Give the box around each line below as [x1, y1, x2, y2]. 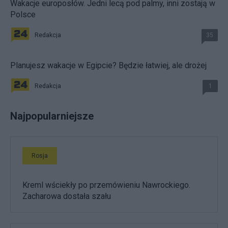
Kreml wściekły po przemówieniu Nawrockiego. [22, 180, 190, 190]
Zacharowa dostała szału [22, 191, 111, 202]
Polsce [10, 10, 36, 20]
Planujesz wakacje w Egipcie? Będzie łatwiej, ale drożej [10, 61, 207, 71]
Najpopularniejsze [10, 110, 94, 123]
